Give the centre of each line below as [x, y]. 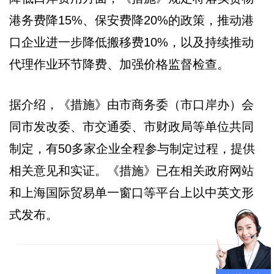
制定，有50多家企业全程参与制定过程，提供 [132, 148]
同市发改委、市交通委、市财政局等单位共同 [131, 126]
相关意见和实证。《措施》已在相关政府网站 [131, 170]
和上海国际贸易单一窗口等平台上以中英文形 [131, 192]
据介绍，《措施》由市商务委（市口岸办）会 [131, 104]
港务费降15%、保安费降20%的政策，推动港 [131, 20]
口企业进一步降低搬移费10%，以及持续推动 [131, 42]
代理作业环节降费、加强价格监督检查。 [119, 64]
